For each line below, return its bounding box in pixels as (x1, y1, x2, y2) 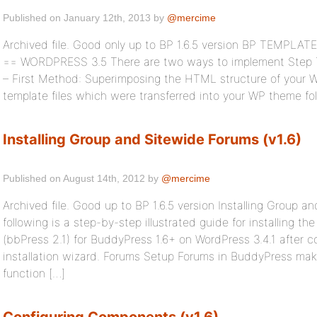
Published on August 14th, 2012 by (3, 173, 161, 184)
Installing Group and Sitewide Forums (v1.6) (3, 131, 301, 148)
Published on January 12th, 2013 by (3, 12, 167, 23)
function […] (3, 266, 65, 280)
